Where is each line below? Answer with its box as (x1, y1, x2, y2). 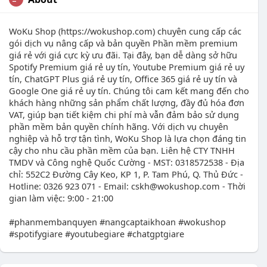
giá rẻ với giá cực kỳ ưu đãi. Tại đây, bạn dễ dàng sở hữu (9, 49, 237, 61)
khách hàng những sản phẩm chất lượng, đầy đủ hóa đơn (9, 97, 244, 108)
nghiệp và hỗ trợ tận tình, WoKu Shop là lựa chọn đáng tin (9, 132, 246, 144)
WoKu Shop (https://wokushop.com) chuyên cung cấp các (9, 25, 241, 37)
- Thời (220, 180, 246, 192)
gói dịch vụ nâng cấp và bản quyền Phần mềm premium (9, 37, 238, 49)
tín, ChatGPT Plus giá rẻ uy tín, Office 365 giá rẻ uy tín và (9, 73, 237, 85)
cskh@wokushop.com (131, 180, 220, 192)
